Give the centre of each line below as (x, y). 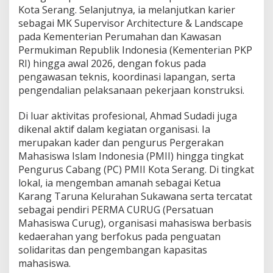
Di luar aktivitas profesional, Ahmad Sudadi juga (128, 115)
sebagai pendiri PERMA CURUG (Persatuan (116, 209)
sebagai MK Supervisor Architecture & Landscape (131, 23)
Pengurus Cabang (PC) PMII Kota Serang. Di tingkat (136, 169)
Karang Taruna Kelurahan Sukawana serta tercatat (135, 196)
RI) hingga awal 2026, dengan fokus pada (112, 63)
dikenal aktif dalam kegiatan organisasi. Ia (114, 129)
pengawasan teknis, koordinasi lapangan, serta (127, 76)
